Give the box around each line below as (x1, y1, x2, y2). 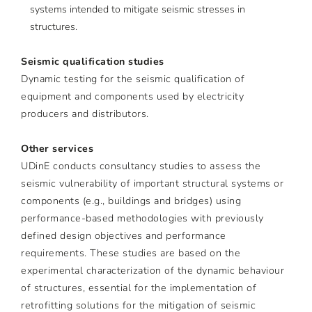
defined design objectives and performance (21, 229, 226, 243)
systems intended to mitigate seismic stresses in (30, 3, 245, 17)
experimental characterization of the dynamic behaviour (21, 264, 284, 278)
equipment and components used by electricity (21, 90, 244, 104)
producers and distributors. (21, 107, 149, 121)
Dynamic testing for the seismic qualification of (21, 72, 244, 86)
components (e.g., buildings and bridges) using (21, 194, 241, 208)
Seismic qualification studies (21, 55, 164, 69)
